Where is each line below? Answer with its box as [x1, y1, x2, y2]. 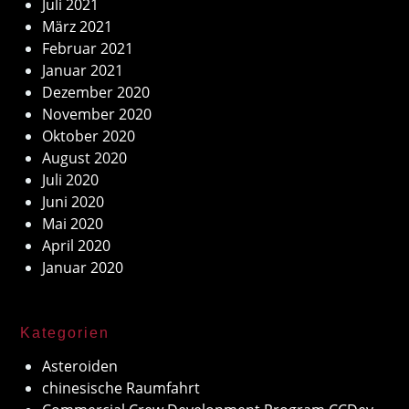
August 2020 [42, 147, 128, 168]
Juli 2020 [42, 169, 100, 190]
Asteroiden [42, 355, 119, 376]
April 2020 [42, 235, 111, 256]
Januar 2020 [42, 257, 124, 278]
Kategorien [20, 324, 110, 341]
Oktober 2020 [42, 125, 136, 146]
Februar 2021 [42, 37, 134, 58]
